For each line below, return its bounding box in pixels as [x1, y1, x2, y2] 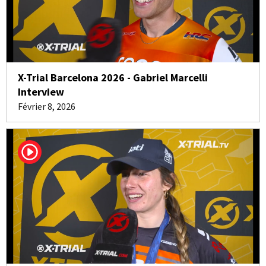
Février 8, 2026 [18, 100, 75, 112]
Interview [18, 85, 64, 99]
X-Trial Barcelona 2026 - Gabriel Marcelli [18, 71, 208, 84]
